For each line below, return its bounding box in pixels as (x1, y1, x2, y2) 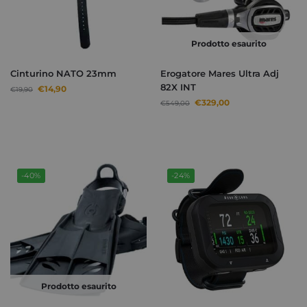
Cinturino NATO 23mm (10, 68, 116, 79)
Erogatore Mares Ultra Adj (160, 68, 279, 79)
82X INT (160, 82, 196, 93)
